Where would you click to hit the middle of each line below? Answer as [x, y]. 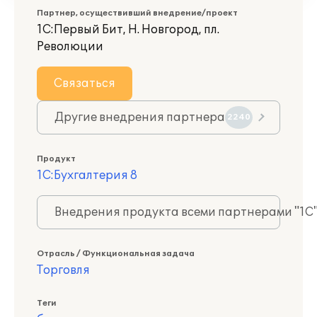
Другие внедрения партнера [140, 117]
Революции [70, 47]
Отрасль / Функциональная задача [116, 254]
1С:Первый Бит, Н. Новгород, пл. [128, 30]
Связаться [85, 83]
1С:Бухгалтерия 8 [87, 175]
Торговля [63, 270]
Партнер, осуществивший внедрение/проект [137, 13]
